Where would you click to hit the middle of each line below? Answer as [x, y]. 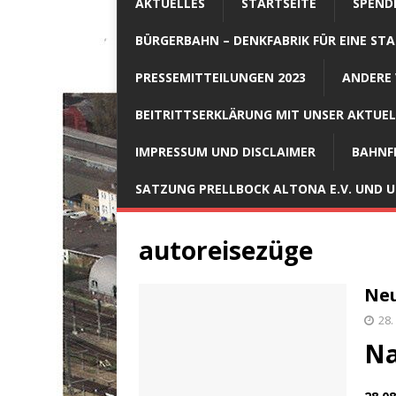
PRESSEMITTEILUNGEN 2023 [221, 77]
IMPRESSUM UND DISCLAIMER [225, 151]
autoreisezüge [226, 250]
